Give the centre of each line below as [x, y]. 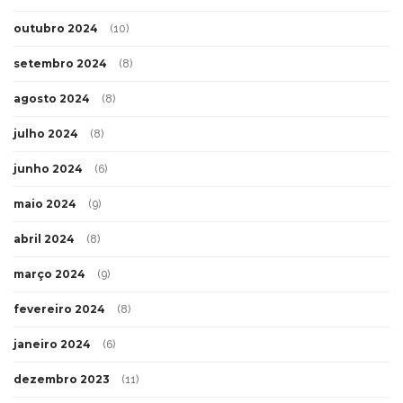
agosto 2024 [52, 98]
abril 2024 [44, 238]
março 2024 [49, 273]
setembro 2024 [60, 63]
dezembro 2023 [62, 379]
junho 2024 [48, 168]
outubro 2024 [56, 28]
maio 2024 [45, 203]
